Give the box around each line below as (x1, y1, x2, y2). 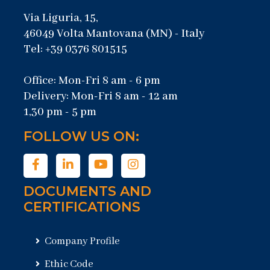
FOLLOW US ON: (24, 128, 139, 145)
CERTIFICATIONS (24, 199, 140, 216)
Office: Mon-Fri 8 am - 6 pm (24, 74, 160, 89)
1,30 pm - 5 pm (24, 105, 96, 120)
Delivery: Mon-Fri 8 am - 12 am (24, 89, 178, 104)
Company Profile (43, 235, 120, 248)
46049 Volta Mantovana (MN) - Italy (24, 27, 204, 42)
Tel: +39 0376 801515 (24, 42, 127, 57)
